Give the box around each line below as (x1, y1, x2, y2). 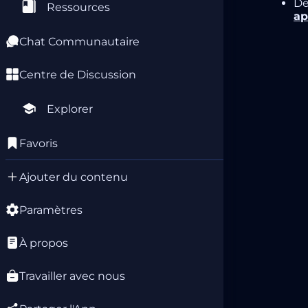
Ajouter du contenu (19, 170, 128, 184)
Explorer (47, 102, 93, 115)
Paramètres (19, 203, 82, 217)
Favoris (19, 136, 58, 150)
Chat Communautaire (19, 34, 140, 48)
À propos (19, 236, 68, 250)
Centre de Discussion (19, 67, 136, 81)
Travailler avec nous (19, 269, 125, 283)
